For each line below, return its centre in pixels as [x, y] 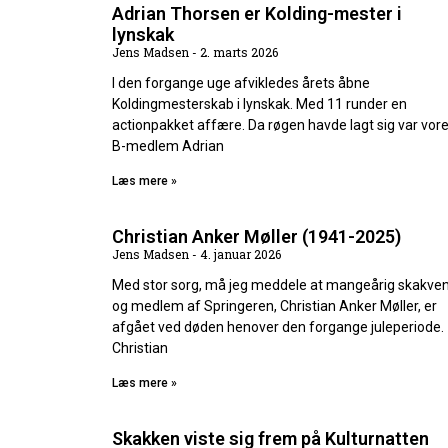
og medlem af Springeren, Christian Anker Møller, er [274, 306]
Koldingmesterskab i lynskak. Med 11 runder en [259, 104]
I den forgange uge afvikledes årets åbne [241, 83]
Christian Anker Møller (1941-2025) [256, 237]
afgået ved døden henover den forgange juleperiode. [278, 327]
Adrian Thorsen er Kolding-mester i [257, 14]
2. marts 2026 [237, 52]
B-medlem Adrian [168, 146]
